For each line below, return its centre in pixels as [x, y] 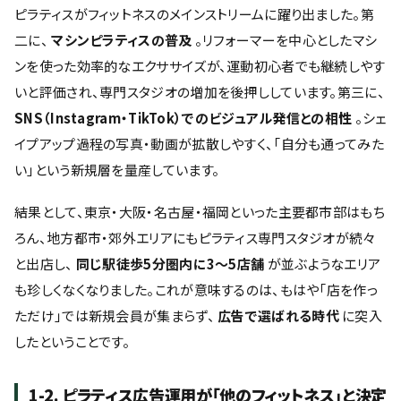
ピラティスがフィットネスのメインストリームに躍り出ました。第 [194, 14]
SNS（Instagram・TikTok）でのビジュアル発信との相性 [183, 118]
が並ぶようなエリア [323, 264]
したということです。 [72, 341]
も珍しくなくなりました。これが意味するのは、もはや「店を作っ [196, 290]
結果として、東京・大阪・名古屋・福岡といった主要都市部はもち [200, 212]
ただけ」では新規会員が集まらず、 [116, 316]
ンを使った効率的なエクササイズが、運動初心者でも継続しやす [200, 66]
